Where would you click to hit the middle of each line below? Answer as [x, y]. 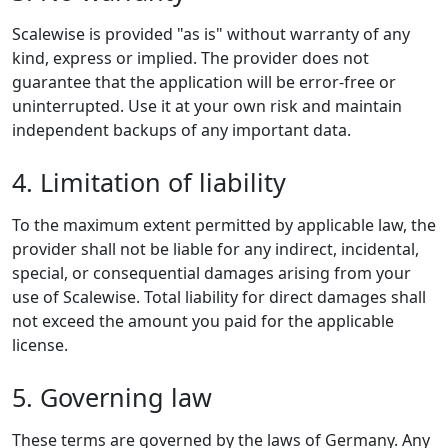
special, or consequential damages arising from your [211, 272]
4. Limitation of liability [149, 181]
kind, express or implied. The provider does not [190, 57]
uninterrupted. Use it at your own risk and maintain [207, 105]
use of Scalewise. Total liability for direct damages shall [219, 296]
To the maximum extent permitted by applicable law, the [224, 224]
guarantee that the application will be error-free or [204, 81]
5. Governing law [112, 397]
